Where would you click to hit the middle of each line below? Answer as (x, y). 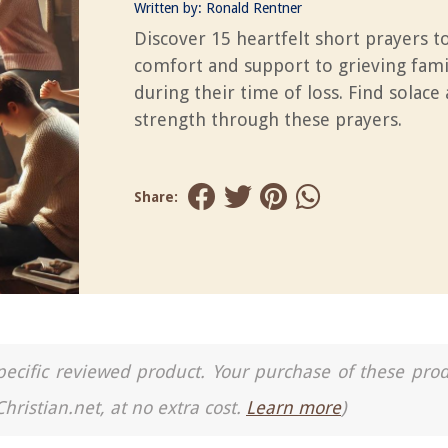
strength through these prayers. (268, 119)
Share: (156, 197)
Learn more (293, 407)
